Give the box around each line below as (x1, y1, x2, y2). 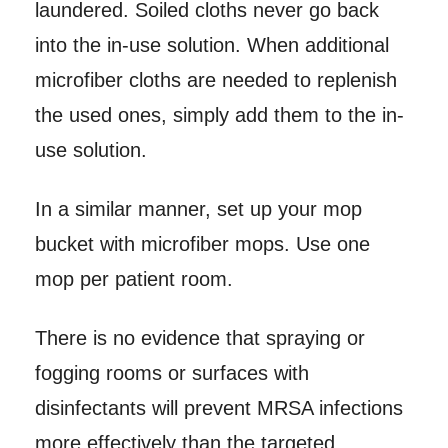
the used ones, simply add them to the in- (34, 104, 404, 127)
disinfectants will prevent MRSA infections (34, 397, 403, 420)
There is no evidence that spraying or (34, 327, 365, 350)
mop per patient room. (34, 268, 233, 291)
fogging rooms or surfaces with (34, 362, 309, 385)
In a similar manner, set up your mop (34, 198, 362, 221)
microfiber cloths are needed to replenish (34, 69, 397, 92)
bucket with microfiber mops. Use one (34, 233, 370, 256)
